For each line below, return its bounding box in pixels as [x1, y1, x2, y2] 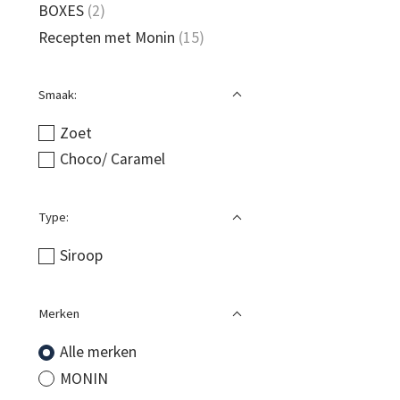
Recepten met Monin [38, 27, 175, 47]
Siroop [59, 246, 103, 266]
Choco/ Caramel [59, 149, 165, 170]
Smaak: [38, 86, 77, 103]
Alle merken [59, 342, 137, 362]
